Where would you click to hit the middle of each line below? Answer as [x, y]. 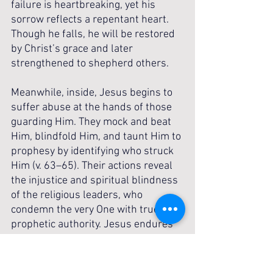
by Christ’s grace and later [73, 49]
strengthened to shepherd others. [90, 64]
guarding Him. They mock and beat [92, 122]
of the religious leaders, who [78, 195]
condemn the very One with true [86, 210]
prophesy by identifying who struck [94, 151]
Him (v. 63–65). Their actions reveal [93, 166]
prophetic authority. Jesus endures [93, 225]
